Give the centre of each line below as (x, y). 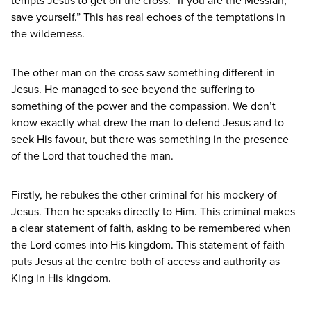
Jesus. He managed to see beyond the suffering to (133, 89)
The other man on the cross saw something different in (143, 73)
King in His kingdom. (61, 278)
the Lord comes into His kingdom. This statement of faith (148, 245)
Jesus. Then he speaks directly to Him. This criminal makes (153, 211)
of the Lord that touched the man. (94, 156)
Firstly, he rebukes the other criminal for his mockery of (144, 195)
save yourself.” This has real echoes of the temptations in (148, 17)
